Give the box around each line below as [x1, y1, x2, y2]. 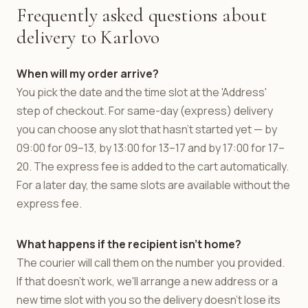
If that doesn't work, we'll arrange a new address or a [16, 274, 278, 289]
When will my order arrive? [16, 66, 159, 81]
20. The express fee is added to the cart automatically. [16, 159, 289, 174]
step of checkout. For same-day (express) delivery [16, 103, 273, 118]
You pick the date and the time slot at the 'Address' [16, 85, 267, 100]
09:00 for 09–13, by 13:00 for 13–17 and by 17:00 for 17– [16, 140, 285, 155]
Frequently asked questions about [16, 3, 267, 27]
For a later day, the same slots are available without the [16, 177, 290, 192]
